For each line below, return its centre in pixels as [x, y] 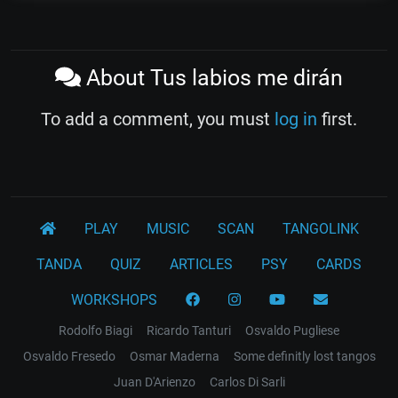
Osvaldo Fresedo [69, 357]
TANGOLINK [320, 229]
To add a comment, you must [158, 119]
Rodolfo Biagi [96, 331]
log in [296, 119]
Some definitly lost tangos [304, 357]
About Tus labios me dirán [211, 78]
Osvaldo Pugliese [292, 331]
